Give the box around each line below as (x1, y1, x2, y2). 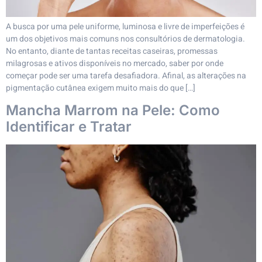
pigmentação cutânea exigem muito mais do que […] (6, 82, 195, 94)
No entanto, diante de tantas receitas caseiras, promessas (6, 45, 218, 57)
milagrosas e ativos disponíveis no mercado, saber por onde (6, 57, 223, 70)
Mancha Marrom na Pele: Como (6, 102, 220, 119)
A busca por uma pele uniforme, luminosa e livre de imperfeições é (6, 20, 244, 33)
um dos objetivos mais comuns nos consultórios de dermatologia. (6, 33, 245, 45)
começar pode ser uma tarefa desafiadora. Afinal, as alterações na (6, 70, 246, 82)
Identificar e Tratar (6, 118, 132, 136)
